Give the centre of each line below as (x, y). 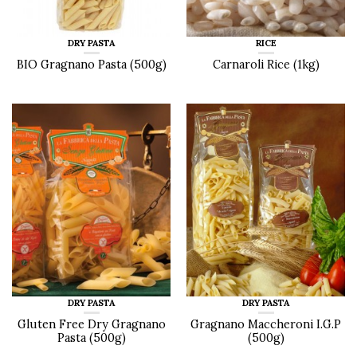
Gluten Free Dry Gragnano (91, 324)
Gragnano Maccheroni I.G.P (266, 324)
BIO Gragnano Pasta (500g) (91, 64)
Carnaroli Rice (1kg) (266, 64)
